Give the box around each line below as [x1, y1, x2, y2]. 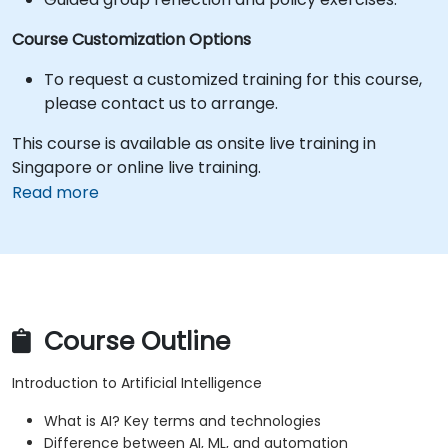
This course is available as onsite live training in [12, 132, 376, 155]
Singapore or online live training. [12, 156, 261, 179]
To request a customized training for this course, [44, 68, 422, 91]
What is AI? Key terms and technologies [44, 411, 321, 432]
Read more [12, 181, 99, 204]
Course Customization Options [12, 28, 251, 51]
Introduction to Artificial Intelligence [12, 373, 262, 394]
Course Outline [37, 324, 230, 360]
